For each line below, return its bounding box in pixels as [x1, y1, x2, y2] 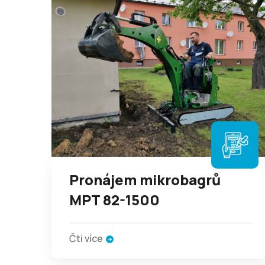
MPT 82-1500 [69, 190, 160, 209]
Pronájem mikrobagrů [69, 170, 221, 189]
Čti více [69, 232, 103, 245]
